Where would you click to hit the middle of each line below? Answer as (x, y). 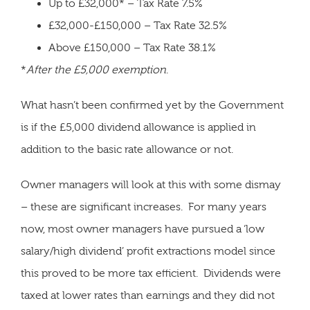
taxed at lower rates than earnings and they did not (148, 296)
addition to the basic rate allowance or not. (127, 149)
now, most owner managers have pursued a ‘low (143, 229)
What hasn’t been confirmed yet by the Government (152, 105)
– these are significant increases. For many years (144, 207)
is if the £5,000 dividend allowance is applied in (138, 127)
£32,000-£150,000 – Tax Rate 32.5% (138, 25)
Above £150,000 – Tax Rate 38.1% (132, 47)
